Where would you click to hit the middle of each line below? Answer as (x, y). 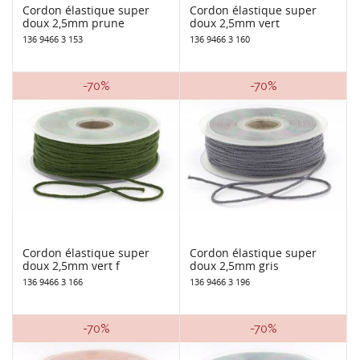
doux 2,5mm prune (74, 22)
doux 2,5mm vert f (71, 265)
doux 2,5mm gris (234, 265)
